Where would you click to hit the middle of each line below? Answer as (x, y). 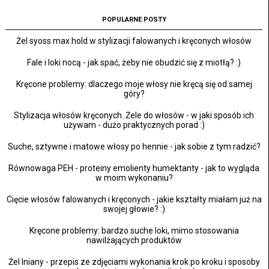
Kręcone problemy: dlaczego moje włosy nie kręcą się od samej (134, 84)
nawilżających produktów (134, 240)
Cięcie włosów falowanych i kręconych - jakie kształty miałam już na (134, 200)
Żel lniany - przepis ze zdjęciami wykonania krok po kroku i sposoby (134, 262)
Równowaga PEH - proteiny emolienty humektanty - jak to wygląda (134, 168)
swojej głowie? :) (134, 209)
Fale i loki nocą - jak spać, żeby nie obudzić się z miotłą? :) (134, 63)
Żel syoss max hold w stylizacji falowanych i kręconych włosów (134, 41)
